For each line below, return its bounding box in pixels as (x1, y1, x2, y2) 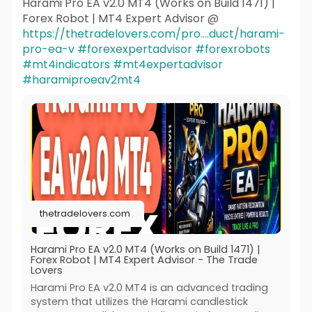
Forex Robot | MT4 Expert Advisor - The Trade (30, 252, 258, 267)
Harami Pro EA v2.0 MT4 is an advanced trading (30, 280, 268, 295)
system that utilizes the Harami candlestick (30, 294, 248, 309)
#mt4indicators (22, 56, 110, 73)
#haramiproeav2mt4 (22, 72, 141, 88)
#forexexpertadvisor (77, 41, 192, 58)
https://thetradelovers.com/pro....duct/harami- (22, 26, 285, 42)
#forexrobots (194, 41, 270, 58)
